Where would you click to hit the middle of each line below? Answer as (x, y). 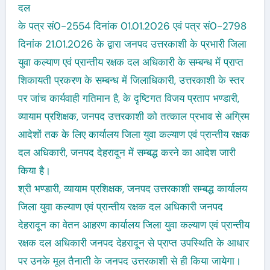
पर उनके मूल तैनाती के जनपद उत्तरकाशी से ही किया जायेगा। (129, 261)
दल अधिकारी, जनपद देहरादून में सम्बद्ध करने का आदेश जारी (127, 153)
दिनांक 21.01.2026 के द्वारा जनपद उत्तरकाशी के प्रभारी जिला (132, 44)
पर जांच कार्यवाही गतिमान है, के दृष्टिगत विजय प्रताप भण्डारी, (128, 99)
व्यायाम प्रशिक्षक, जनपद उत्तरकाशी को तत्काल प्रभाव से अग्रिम (133, 117)
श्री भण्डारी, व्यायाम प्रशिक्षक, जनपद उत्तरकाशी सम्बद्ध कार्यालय (132, 189)
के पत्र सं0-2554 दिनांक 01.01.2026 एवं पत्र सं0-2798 (132, 26)
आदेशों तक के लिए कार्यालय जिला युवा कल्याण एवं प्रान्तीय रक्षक (133, 135)
